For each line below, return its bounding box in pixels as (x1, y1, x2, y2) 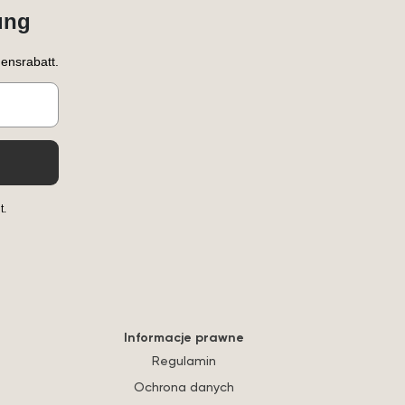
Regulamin (152, 352, 216, 368)
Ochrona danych (134, 378, 234, 394)
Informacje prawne (124, 328, 244, 345)
